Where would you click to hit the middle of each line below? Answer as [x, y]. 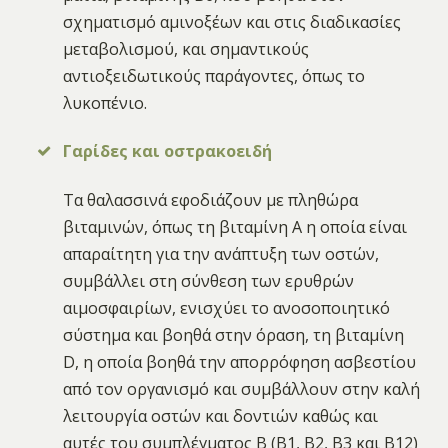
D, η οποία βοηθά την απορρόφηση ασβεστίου [240, 361]
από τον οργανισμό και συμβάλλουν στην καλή [242, 388]
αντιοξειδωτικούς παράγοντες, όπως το [214, 76]
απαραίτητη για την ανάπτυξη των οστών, [221, 253]
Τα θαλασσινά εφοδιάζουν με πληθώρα [211, 199]
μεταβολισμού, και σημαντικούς [186, 49]
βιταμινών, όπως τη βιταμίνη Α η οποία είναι [235, 226]
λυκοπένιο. [105, 103]
